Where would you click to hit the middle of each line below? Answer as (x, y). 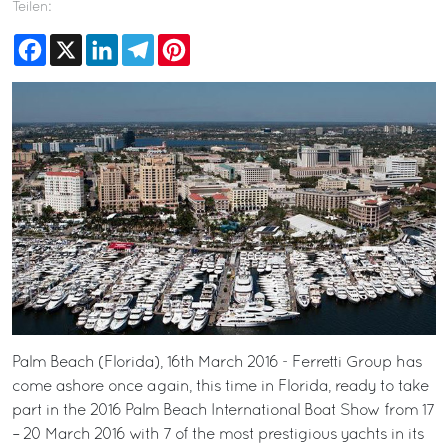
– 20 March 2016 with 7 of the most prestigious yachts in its (218, 435)
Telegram (188, 42)
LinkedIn (148, 42)
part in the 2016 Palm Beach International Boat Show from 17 (223, 411)
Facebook (81, 42)
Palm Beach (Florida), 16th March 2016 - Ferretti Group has (217, 363)
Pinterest (220, 42)
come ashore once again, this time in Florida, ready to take (220, 387)
